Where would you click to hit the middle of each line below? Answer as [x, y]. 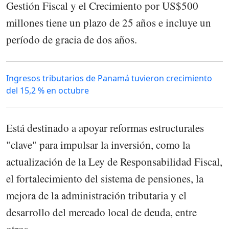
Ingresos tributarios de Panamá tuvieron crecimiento [109, 78]
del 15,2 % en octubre [48, 90]
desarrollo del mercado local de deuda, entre [101, 212]
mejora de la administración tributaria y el [96, 195]
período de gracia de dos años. [72, 40]
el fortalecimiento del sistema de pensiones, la [105, 178]
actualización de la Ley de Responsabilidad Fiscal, [114, 161]
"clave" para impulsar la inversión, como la [98, 144]
